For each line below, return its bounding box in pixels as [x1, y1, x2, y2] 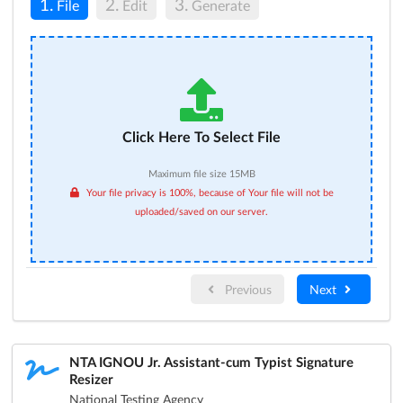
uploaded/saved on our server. [135, 205, 268, 218]
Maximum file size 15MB [148, 167, 255, 180]
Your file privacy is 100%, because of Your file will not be [84, 186, 335, 199]
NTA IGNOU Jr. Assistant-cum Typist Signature [68, 353, 354, 370]
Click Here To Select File [122, 128, 281, 146]
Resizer [68, 370, 113, 387]
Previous [220, 281, 272, 297]
